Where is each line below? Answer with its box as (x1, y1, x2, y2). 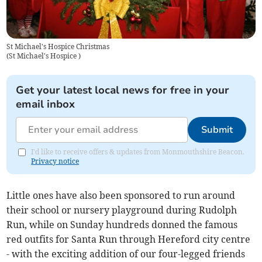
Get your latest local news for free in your (16, 82, 230, 97)
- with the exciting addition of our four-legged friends (6, 247, 246, 260)
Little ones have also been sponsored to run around (6, 189, 236, 201)
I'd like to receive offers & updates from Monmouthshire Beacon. (31, 147, 245, 156)
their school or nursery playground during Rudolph (6, 204, 237, 216)
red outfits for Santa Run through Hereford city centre (6, 233, 251, 245)
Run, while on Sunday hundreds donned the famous (6, 218, 238, 230)
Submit (201, 123, 233, 136)
